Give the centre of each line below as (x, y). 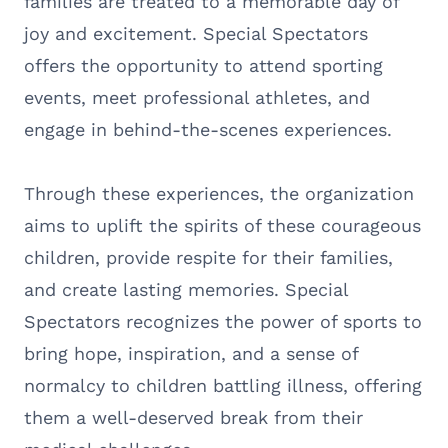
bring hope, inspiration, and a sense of (191, 353)
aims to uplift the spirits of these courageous (222, 225)
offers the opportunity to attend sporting (203, 65)
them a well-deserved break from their (193, 417)
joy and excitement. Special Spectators (196, 33)
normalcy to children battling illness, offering (223, 385)
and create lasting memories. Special (186, 289)
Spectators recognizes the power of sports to (223, 321)
